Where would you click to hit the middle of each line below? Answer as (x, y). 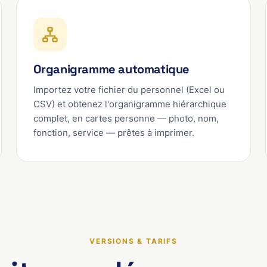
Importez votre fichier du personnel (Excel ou (129, 90)
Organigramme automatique (111, 69)
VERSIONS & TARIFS (133, 241)
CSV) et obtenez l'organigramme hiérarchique (130, 104)
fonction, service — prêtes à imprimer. (114, 133)
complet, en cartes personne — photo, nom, (126, 118)
